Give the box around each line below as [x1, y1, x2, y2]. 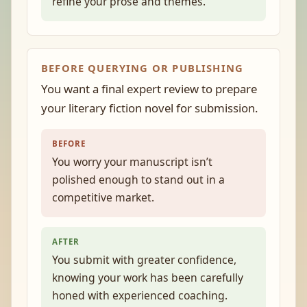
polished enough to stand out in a [52, 172, 225, 187]
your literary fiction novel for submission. [41, 100, 258, 116]
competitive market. [52, 190, 154, 205]
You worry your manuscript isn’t [52, 154, 212, 169]
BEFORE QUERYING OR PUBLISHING [41, 61, 244, 75]
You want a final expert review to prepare [41, 81, 257, 97]
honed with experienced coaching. [52, 288, 228, 303]
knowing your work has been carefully [52, 270, 243, 285]
